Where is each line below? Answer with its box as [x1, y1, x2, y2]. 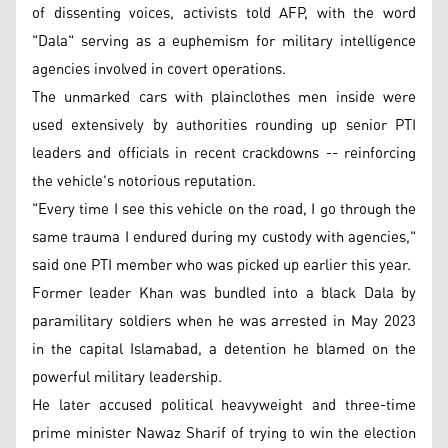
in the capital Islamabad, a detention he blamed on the [32, 334, 416, 364]
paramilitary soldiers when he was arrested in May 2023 [32, 306, 416, 336]
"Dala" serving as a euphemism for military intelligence [32, 26, 416, 56]
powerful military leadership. [32, 362, 222, 392]
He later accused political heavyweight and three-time [32, 390, 416, 420]
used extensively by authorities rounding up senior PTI [32, 110, 416, 140]
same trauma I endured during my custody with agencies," [32, 222, 416, 252]
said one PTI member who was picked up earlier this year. [32, 250, 411, 280]
